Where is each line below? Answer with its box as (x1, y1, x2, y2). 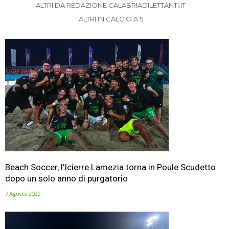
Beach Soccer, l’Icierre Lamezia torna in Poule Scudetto (5, 162, 216, 172)
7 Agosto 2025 (5, 190, 40, 197)
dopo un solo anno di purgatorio (5, 173, 128, 184)
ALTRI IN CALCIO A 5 (78, 14, 143, 23)
